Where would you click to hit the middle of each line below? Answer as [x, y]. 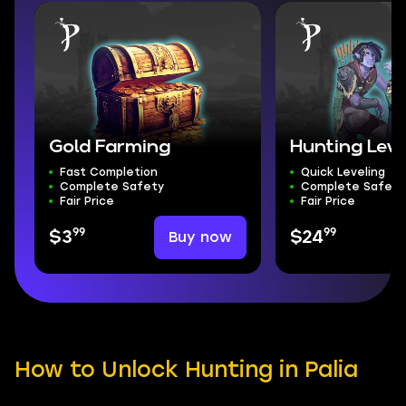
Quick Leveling [343, 172]
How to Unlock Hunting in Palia [186, 369]
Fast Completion [108, 172]
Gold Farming [109, 147]
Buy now [200, 237]
